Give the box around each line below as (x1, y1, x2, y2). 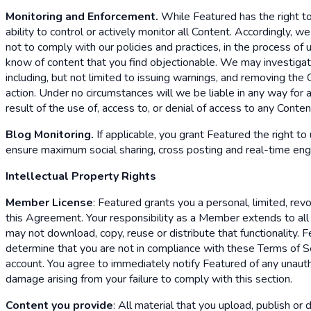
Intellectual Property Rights (6, 168, 156, 184)
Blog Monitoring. (6, 126, 94, 142)
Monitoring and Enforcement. (6, 8, 158, 24)
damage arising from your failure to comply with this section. (6, 271, 292, 287)
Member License (6, 194, 93, 210)
